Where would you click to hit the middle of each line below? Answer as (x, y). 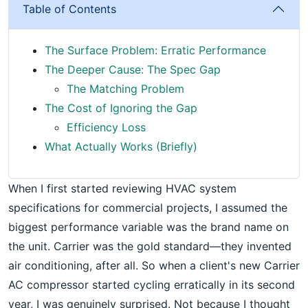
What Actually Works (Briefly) (121, 146)
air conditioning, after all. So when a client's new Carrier (154, 265)
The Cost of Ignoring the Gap (121, 108)
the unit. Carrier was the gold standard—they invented (150, 246)
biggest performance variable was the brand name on (148, 227)
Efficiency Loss (106, 127)
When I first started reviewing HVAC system (122, 188)
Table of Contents (69, 9)
